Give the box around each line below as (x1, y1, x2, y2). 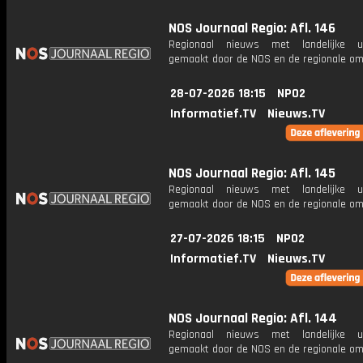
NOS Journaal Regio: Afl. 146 (169, 19, 335, 37)
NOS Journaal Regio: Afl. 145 (169, 164, 335, 182)
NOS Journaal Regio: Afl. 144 (169, 310, 337, 327)
